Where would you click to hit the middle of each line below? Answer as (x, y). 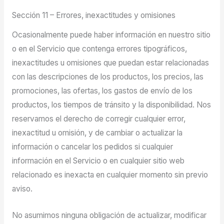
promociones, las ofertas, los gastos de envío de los (102, 91)
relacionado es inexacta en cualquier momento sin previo (110, 175)
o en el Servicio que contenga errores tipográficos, (99, 49)
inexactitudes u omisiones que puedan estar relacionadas (110, 63)
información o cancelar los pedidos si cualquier (92, 147)
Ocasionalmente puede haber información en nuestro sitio (111, 35)
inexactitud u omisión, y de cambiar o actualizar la (97, 133)
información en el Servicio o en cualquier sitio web (98, 161)
